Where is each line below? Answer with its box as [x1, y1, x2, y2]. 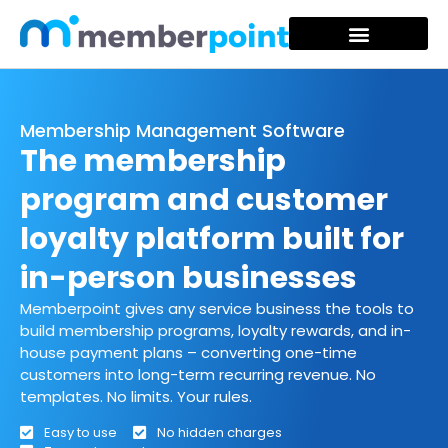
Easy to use [43, 422, 117, 442]
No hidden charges [156, 422, 282, 442]
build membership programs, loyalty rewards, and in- [20, 319, 411, 341]
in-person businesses [20, 256, 357, 299]
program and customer [20, 178, 388, 221]
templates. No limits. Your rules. [20, 385, 252, 407]
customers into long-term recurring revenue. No [20, 363, 376, 385]
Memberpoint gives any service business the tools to [20, 297, 414, 319]
